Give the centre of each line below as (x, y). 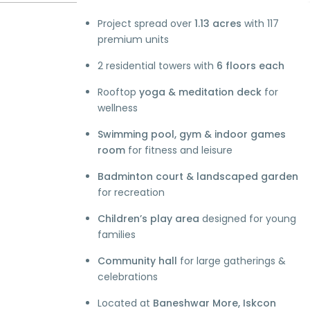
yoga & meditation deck (200, 92)
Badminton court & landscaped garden (198, 177)
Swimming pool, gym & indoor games (191, 135)
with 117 (260, 24)
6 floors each (250, 66)
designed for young (247, 219)
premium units (133, 40)
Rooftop (118, 92)
